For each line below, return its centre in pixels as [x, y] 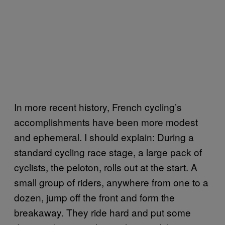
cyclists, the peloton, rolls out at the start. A [106, 167]
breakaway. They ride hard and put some [102, 212]
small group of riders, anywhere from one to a [111, 182]
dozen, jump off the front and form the [94, 197]
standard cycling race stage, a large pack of [108, 152]
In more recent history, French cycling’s [98, 106]
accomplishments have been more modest [106, 122]
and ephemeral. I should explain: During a [104, 137]
